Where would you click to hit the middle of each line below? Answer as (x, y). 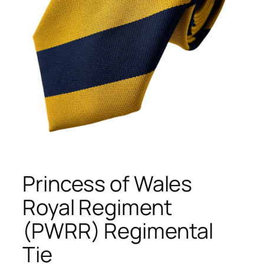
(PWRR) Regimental (118, 230)
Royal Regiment (97, 207)
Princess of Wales (108, 183)
